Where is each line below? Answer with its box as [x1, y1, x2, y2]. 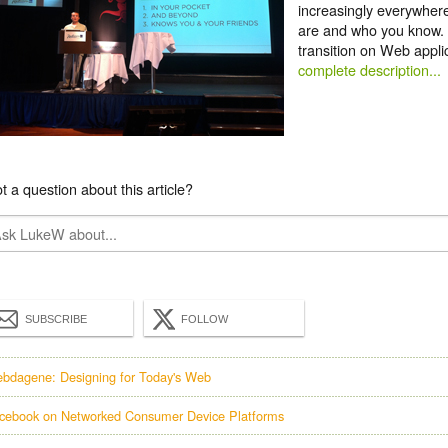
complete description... [298, 59, 442, 81]
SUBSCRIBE [25, 313, 87, 326]
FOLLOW [181, 313, 228, 326]
